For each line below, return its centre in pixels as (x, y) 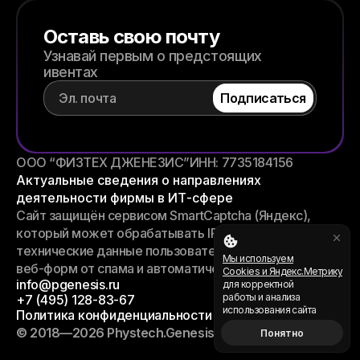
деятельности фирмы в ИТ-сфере (125, 198)
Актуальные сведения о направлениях (139, 180)
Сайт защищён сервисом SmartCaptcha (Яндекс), (164, 215)
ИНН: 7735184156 (241, 162)
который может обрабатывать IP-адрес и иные (160, 233)
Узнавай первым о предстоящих (153, 56)
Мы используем (258, 258)
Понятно (282, 333)
